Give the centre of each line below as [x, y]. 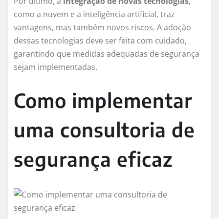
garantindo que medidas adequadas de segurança [107, 54]
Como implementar [103, 100]
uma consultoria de [104, 130]
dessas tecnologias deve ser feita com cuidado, [100, 41]
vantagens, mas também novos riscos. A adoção [102, 28]
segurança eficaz [93, 159]
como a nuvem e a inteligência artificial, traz [94, 14]
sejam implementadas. [55, 67]
